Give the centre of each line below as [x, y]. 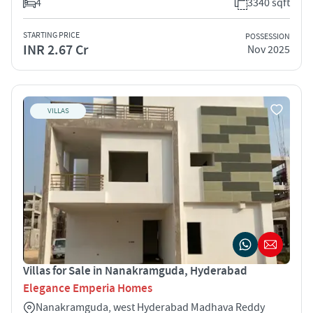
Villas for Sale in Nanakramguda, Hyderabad [135, 271]
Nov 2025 [269, 50]
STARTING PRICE [51, 35]
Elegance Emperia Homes [88, 288]
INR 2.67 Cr [56, 50]
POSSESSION [268, 37]
